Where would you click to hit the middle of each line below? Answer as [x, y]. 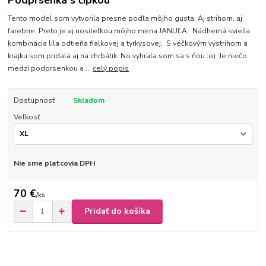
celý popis [111, 68]
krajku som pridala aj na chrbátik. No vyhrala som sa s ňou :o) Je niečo [128, 56]
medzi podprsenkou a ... [50, 68]
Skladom [88, 100]
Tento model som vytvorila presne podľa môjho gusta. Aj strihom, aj [125, 18]
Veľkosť [26, 117]
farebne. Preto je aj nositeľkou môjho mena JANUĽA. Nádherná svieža [129, 31]
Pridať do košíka [117, 211]
